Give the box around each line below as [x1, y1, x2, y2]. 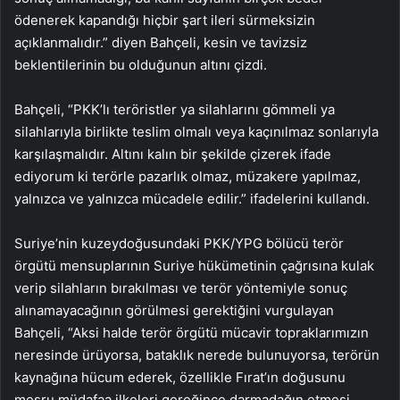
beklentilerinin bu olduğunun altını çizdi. [14, 55, 267, 73]
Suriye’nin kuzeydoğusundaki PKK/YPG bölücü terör [14, 234, 344, 252]
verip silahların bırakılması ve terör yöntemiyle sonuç [14, 279, 347, 296]
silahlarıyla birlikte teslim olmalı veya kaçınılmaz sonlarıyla [14, 122, 379, 140]
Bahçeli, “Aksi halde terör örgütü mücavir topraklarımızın [14, 323, 369, 341]
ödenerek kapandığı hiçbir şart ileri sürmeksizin [14, 11, 315, 29]
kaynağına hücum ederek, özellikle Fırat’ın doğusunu [14, 368, 346, 386]
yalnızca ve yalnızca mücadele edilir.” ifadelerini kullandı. [14, 189, 370, 207]
